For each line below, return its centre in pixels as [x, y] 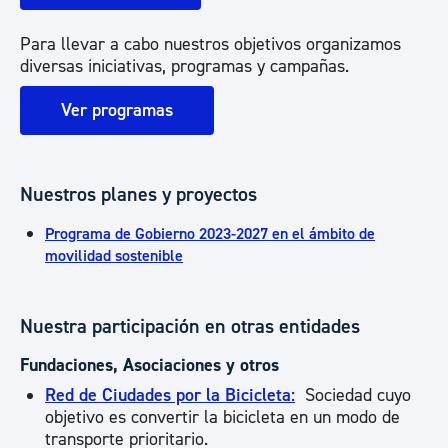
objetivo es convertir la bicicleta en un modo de [222, 417]
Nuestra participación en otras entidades [190, 326]
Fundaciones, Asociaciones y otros [149, 365]
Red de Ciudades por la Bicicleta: [170, 395]
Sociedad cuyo [353, 395]
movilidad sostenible [114, 256]
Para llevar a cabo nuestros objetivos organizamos [210, 44]
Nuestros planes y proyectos [138, 194]
